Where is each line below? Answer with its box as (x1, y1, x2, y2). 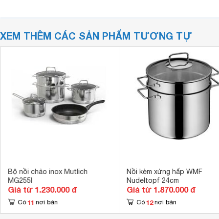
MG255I (7, 176, 32, 184)
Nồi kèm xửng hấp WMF (126, 168, 202, 175)
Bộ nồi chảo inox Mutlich (7, 168, 88, 175)
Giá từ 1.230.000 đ (7, 185, 77, 194)
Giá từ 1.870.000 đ (126, 185, 196, 194)
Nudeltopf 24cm (126, 176, 179, 184)
